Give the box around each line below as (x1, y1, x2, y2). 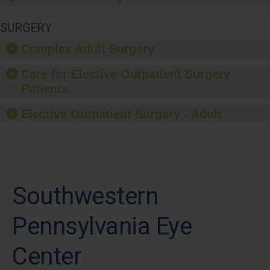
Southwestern (12, 182, 158, 211)
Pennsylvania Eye (12, 212, 192, 241)
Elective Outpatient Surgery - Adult (21, 107, 222, 121)
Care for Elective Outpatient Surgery (21, 67, 230, 81)
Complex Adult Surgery (21, 42, 154, 56)
